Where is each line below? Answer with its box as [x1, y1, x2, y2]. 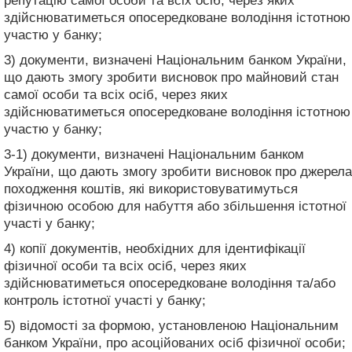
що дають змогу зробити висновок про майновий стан [4, 69, 339, 85]
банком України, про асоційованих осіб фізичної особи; [4, 335, 346, 350]
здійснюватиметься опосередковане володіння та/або [4, 275, 335, 291]
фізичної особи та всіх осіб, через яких [4, 258, 247, 273]
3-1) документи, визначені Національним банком [4, 146, 304, 162]
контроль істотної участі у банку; [4, 292, 206, 308]
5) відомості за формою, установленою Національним [4, 317, 339, 333]
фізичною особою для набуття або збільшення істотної [4, 198, 346, 214]
